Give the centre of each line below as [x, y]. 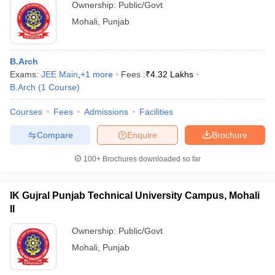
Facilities [156, 112]
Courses [26, 112]
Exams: [25, 74]
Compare [55, 135]
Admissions [106, 112]
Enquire [142, 135]
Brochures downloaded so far [151, 159]
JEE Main [60, 74]
